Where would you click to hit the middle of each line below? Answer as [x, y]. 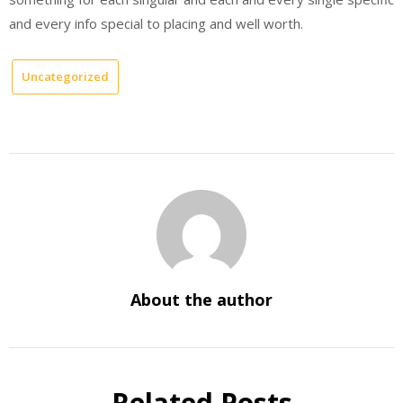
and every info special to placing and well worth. [156, 23]
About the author [201, 300]
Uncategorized [65, 76]
